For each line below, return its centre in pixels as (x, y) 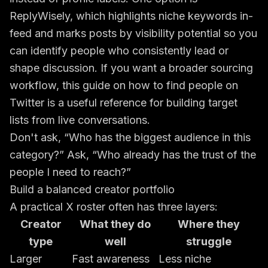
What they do (115, 224)
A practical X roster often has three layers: (114, 207)
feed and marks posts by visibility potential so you (133, 33)
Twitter (27, 103)
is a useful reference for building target (141, 103)
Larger (26, 259)
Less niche (185, 259)
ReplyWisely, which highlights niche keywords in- (131, 16)
